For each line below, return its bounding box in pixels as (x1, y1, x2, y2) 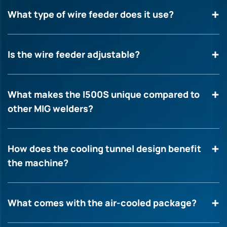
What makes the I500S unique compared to (8, 88, 200, 100)
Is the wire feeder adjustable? (8, 48, 140, 60)
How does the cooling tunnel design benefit (8, 142, 201, 155)
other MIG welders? (8, 102, 93, 115)
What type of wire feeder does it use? (8, 8, 174, 20)
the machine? (8, 156, 68, 169)
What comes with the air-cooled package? (8, 196, 197, 209)
